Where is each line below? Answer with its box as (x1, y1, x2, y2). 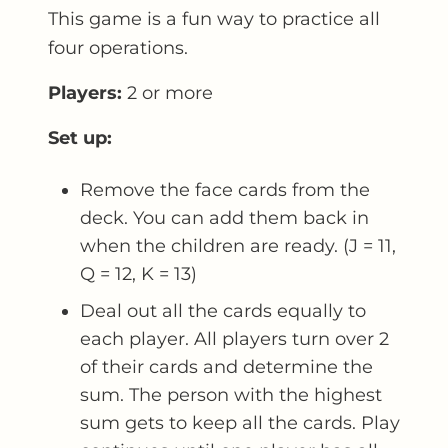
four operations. (48, 36, 188, 58)
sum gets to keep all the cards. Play (80, 411, 400, 433)
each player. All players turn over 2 (80, 327, 389, 349)
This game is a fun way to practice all (48, 7, 380, 29)
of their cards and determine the (80, 355, 373, 377)
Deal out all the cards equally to (80, 299, 366, 321)
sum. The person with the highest (80, 383, 382, 405)
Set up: (48, 126, 117, 148)
